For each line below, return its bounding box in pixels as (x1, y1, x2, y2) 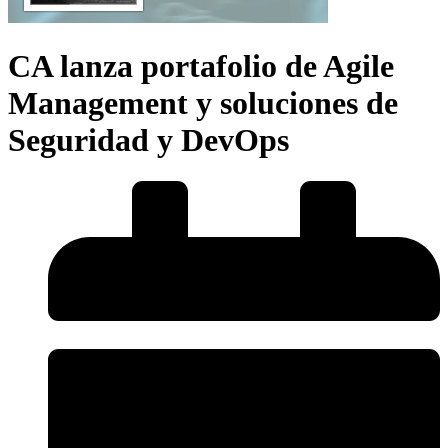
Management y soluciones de (8, 85, 398, 122)
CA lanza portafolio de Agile (8, 48, 394, 85)
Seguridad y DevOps (8, 122, 289, 159)
